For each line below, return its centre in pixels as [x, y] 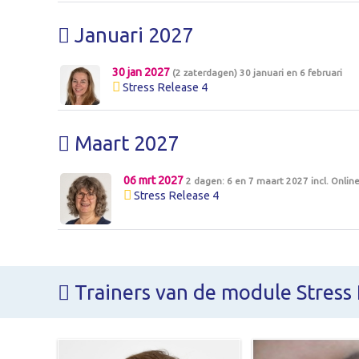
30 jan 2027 [142, 73]
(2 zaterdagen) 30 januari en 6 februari [257, 73]
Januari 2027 [131, 34]
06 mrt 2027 [154, 180]
